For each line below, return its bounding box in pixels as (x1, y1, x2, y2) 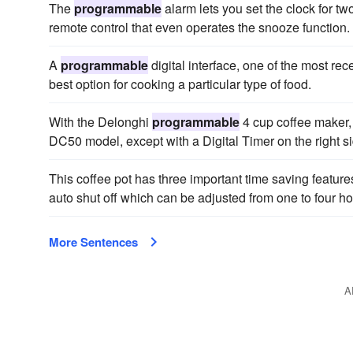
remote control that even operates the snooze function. (49, 18, 350, 36)
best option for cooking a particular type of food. (49, 75, 311, 93)
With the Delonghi (49, 113, 152, 131)
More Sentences (49, 233, 138, 251)
